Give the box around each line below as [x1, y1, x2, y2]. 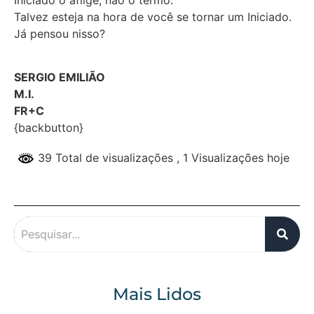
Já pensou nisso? [14, 26, 105, 41]
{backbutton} [14, 120, 83, 135]
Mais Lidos [113, 284, 201, 305]
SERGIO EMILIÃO [14, 69, 105, 84]
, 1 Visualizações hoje [177, 151, 289, 165]
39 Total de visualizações [34, 151, 177, 165]
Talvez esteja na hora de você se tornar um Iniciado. [14, 9, 292, 24]
